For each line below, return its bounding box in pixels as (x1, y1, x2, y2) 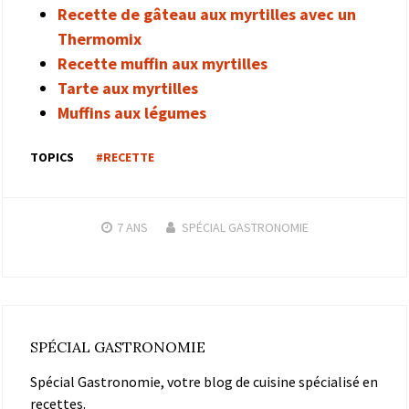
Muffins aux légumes (58, 101, 206, 123)
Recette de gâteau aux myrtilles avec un (58, 3, 356, 25)
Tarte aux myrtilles (58, 77, 198, 99)
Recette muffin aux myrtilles (58, 52, 267, 74)
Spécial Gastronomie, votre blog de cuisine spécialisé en (30, 372, 378, 391)
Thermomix (58, 27, 142, 49)
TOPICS (30, 148, 74, 165)
